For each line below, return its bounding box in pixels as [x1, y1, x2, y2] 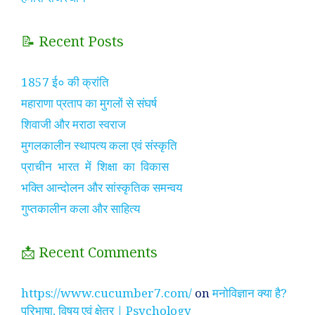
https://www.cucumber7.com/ [21, 285, 192, 301]
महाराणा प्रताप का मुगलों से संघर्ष [21, 95, 157, 111]
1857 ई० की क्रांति [21, 74, 109, 90]
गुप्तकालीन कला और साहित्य [21, 200, 140, 217]
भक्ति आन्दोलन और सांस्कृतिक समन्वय [21, 179, 182, 195]
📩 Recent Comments [21, 243, 157, 262]
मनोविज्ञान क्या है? [212, 285, 287, 301]
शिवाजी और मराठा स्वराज [21, 116, 126, 132]
